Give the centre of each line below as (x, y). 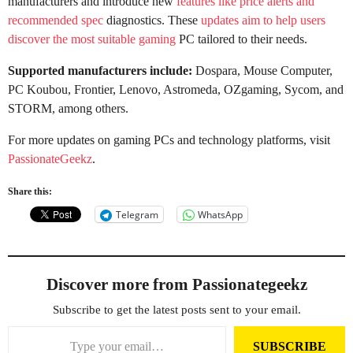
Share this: (30, 192)
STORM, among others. (68, 108)
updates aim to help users (263, 20)
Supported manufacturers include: (100, 70)
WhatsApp (220, 214)
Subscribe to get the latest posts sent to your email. (176, 310)
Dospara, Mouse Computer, (262, 70)
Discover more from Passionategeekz (176, 285)
